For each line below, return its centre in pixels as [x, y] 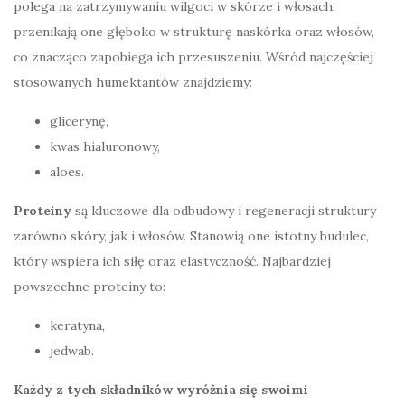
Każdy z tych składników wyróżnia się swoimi [161, 389]
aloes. [67, 171]
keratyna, [77, 325]
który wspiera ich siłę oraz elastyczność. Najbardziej [172, 261]
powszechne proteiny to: [89, 286]
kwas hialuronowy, [105, 146]
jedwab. [72, 350]
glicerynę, [79, 121]
